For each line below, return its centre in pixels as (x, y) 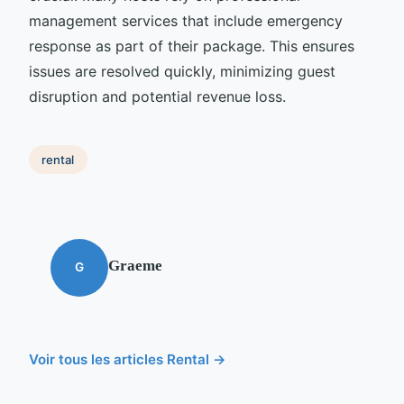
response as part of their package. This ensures (192, 46)
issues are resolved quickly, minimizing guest (182, 72)
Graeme (135, 265)
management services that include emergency (186, 21)
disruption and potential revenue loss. (157, 97)
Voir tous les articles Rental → (128, 359)
